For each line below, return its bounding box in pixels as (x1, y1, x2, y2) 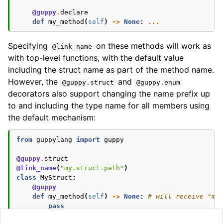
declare (60, 8, 88, 16)
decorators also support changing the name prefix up (8, 89, 210, 99)
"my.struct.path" (60, 164, 124, 172)
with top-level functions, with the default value (8, 53, 184, 63)
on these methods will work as (94, 41, 212, 51)
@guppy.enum (136, 79, 180, 86)
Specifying (8, 41, 50, 51)
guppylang (36, 136, 72, 143)
